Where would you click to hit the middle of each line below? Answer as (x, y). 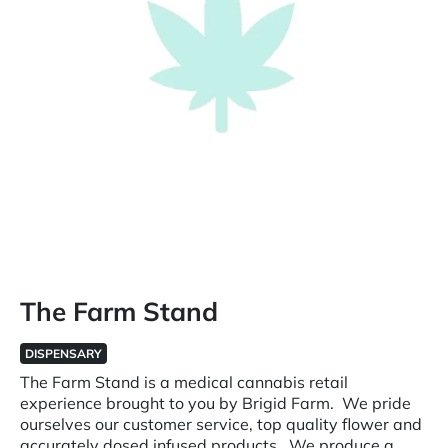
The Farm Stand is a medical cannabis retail (184, 382)
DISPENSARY (63, 353)
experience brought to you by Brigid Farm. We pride (215, 403)
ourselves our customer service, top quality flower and (221, 424)
